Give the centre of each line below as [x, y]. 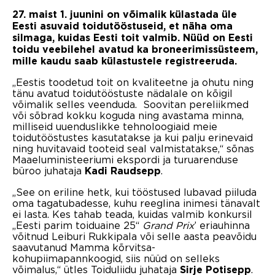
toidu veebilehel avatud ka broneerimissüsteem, [135, 49]
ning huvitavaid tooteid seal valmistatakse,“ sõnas [133, 148]
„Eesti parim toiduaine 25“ [77, 225]
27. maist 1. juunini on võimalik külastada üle [125, 14]
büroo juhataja [48, 170]
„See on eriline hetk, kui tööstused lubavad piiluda [134, 192]
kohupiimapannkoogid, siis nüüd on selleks [116, 258]
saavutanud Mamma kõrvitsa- [84, 247]
